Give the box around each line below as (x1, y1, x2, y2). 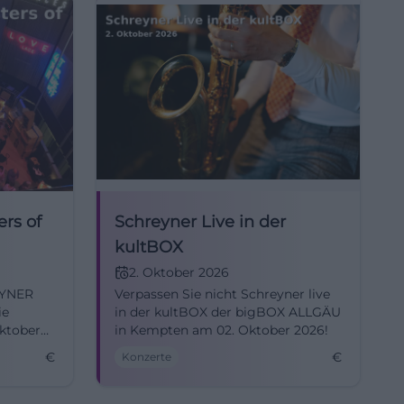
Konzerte (122, 350, 171, 363)
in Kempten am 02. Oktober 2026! (115, 322, 328, 338)
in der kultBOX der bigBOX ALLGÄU (115, 304, 341, 320)
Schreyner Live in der (115, 212, 286, 232)
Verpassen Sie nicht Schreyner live (115, 286, 330, 302)
